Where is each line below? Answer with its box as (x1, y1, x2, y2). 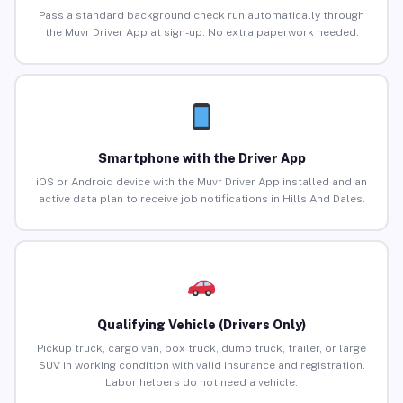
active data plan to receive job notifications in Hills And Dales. (38, 193, 365, 206)
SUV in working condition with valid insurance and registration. (38, 359, 365, 372)
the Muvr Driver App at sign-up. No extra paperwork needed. (44, 26, 359, 40)
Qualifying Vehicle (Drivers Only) (97, 318, 306, 333)
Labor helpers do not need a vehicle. (105, 376, 298, 390)
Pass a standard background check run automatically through (39, 9, 364, 22)
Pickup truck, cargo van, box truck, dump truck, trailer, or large (37, 342, 366, 355)
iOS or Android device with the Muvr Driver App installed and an (36, 175, 367, 189)
